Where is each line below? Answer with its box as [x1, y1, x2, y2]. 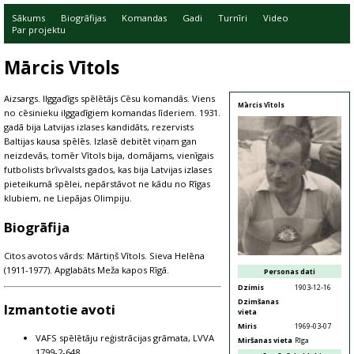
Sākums [12, 12, 45, 24]
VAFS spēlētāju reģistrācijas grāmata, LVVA [36, 331, 214, 344]
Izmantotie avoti [4, 300, 115, 318]
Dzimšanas [237, 296, 279, 307]
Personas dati [263, 265, 315, 277]
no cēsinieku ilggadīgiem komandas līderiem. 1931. [4, 107, 220, 119]
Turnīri [218, 12, 247, 24]
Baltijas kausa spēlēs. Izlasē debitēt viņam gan [4, 135, 197, 147]
